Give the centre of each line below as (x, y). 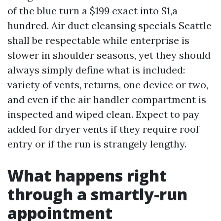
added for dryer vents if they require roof (103, 129)
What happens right (87, 176)
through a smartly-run (97, 194)
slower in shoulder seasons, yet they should (109, 55)
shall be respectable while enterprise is (98, 40)
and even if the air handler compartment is (107, 100)
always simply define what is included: (96, 70)
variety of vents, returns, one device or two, (108, 85)
